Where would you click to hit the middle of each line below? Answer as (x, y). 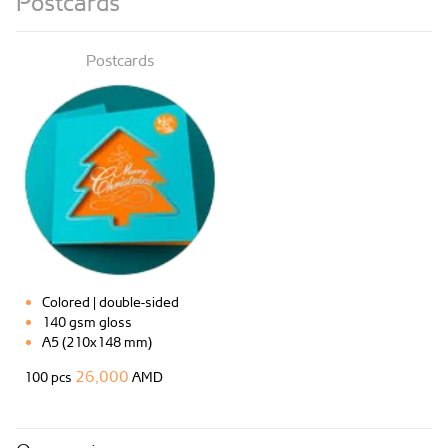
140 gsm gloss (87, 321)
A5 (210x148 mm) (97, 341)
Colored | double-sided (110, 301)
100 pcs (49, 376)
